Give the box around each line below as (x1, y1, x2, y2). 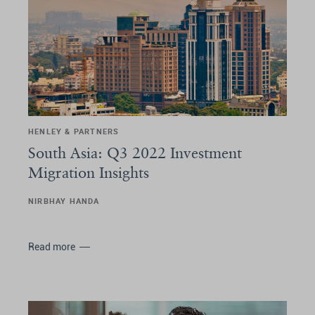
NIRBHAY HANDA (28, 195, 100, 206)
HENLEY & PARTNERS (28, 125, 120, 136)
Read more (28, 240, 75, 252)
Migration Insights (28, 162, 149, 181)
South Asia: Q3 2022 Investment (28, 143, 242, 162)
